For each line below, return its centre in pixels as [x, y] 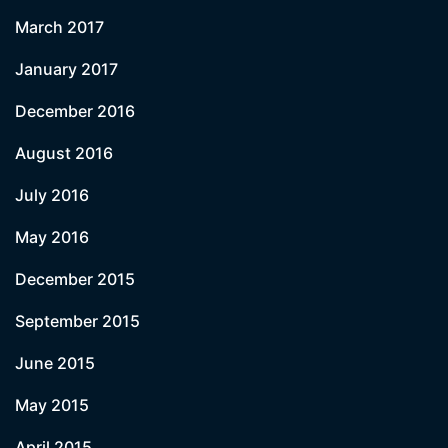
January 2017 [66, 69]
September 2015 [77, 321]
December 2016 [75, 111]
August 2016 [64, 153]
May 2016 [52, 237]
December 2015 [75, 279]
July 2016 [52, 195]
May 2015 [52, 405]
